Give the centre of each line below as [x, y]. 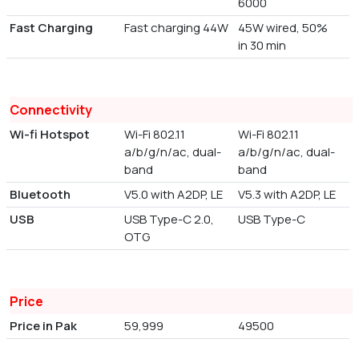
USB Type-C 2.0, [169, 219]
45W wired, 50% [283, 27]
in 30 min [262, 45]
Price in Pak [43, 325]
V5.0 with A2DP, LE [173, 194]
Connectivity [51, 109]
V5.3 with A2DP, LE [287, 194]
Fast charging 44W [176, 27]
